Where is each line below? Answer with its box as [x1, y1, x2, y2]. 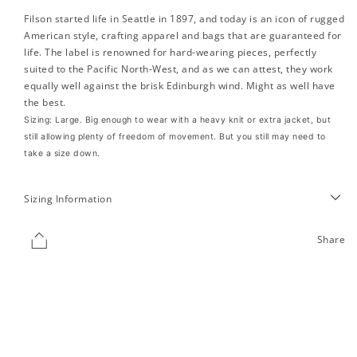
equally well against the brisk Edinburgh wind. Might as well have [24, 78, 335, 92]
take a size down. [24, 147, 100, 159]
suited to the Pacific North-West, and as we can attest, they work [24, 61, 333, 76]
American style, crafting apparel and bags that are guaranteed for [24, 28, 342, 42]
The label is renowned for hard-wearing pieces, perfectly [45, 45, 316, 59]
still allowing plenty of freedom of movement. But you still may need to [24, 131, 326, 142]
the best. [24, 95, 66, 109]
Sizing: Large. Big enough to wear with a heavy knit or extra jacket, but [24, 114, 331, 125]
